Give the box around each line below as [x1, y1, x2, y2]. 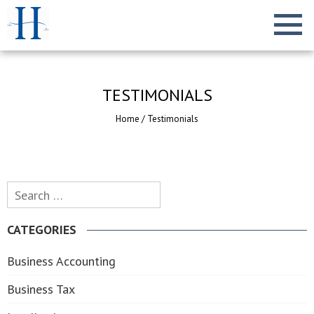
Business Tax [7, 281, 75, 297]
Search [6, 182, 41, 198]
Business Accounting [7, 253, 116, 269]
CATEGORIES [7, 221, 76, 238]
